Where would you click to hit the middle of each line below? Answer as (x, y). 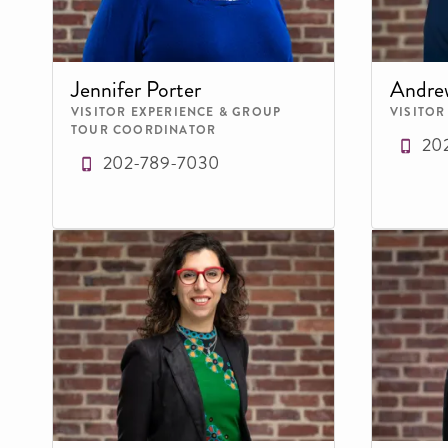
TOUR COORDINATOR (144, 129)
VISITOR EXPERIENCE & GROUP (176, 111)
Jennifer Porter (136, 89)
